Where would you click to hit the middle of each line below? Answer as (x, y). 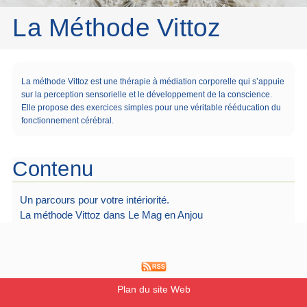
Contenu (53, 169)
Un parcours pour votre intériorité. (94, 200)
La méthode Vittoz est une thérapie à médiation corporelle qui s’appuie (152, 82)
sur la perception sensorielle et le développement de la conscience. (146, 95)
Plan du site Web (153, 290)
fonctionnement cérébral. (67, 121)
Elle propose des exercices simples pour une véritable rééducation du (151, 108)
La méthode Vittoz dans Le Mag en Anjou (111, 216)
